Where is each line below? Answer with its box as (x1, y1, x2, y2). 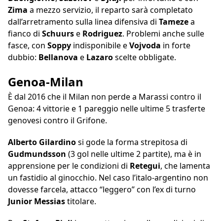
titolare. (65, 196, 96, 207)
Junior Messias (8, 196, 65, 207)
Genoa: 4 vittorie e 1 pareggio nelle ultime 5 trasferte (8, 103, 205, 114)
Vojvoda (129, 40, 163, 51)
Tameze (159, 16, 190, 28)
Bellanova (38, 52, 80, 63)
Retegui (130, 160, 160, 172)
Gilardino (39, 137, 78, 148)
